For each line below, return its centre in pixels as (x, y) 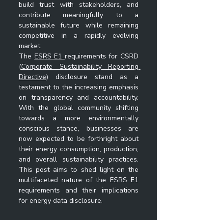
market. (30, 46)
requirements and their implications (79, 190)
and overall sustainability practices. (79, 159)
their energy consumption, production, (79, 149)
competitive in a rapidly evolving (79, 36)
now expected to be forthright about (79, 139)
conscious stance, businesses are (79, 128)
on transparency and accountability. (79, 97)
